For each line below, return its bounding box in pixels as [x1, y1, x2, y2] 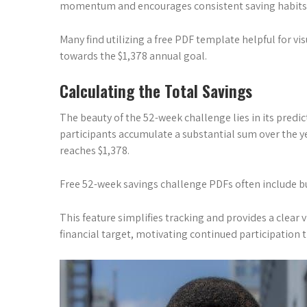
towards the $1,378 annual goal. [60, 49, 207, 63]
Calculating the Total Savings [60, 78, 252, 103]
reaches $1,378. [60, 143, 130, 158]
